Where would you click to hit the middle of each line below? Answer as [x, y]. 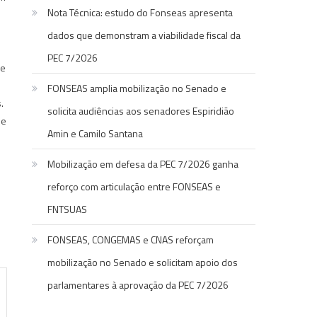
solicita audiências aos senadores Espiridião [141, 111]
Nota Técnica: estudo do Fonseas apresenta [140, 13]
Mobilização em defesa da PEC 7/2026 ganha [143, 164]
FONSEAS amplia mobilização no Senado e [137, 88]
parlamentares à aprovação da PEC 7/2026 [138, 285]
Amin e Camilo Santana [96, 134]
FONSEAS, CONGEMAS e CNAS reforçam [131, 240]
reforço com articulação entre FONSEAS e [134, 187]
